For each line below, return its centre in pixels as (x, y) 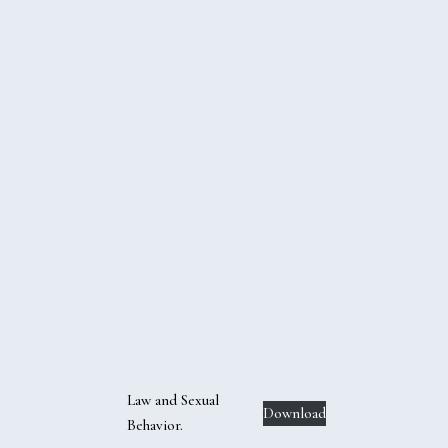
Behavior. (155, 425)
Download (294, 412)
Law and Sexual (173, 400)
